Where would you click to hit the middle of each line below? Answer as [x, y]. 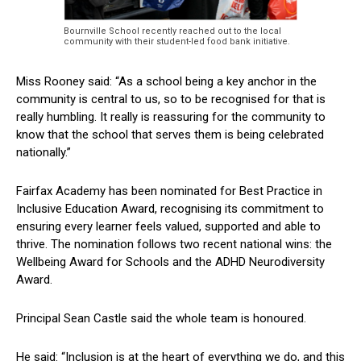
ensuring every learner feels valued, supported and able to [168, 226]
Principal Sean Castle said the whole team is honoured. [161, 318]
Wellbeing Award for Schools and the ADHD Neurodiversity [170, 261]
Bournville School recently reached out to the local [172, 31]
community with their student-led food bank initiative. [178, 41]
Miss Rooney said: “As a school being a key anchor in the [166, 81]
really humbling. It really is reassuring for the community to [171, 116]
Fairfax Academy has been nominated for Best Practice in [169, 191]
